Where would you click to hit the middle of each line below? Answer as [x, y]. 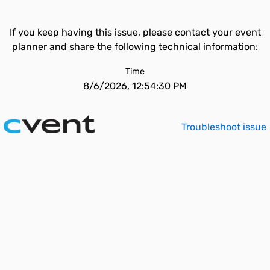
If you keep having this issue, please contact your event [135, 32]
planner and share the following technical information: [135, 47]
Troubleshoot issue [224, 127]
